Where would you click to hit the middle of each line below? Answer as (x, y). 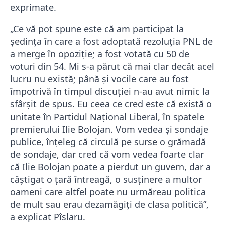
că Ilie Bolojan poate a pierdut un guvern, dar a (110, 166)
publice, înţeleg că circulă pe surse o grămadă (108, 141)
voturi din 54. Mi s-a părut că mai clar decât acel (112, 66)
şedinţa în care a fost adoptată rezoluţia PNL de (111, 41)
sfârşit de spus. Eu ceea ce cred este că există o (111, 104)
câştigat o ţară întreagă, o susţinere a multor (106, 179)
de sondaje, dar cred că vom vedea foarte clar (107, 154)
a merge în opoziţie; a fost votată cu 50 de (100, 53)
